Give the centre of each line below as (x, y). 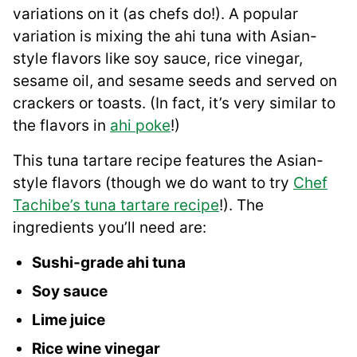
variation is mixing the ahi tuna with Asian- (165, 37)
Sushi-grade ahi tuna (109, 263)
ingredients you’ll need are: (110, 228)
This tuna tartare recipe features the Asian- (168, 161)
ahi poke (140, 126)
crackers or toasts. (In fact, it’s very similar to (174, 104)
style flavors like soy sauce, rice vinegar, (158, 59)
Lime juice (69, 320)
